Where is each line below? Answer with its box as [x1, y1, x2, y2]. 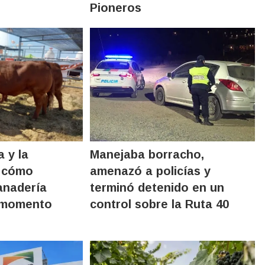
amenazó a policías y [90, 164, 211, 177]
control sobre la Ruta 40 [90, 197, 230, 211]
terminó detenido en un [90, 180, 225, 194]
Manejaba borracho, [90, 147, 205, 161]
